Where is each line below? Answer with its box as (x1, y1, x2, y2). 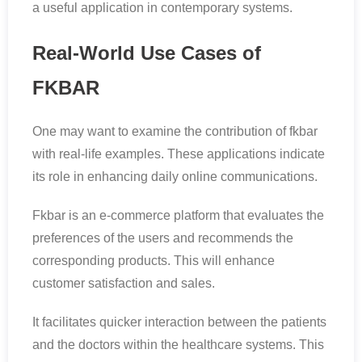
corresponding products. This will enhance (32, 254, 275, 268)
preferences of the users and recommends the (32, 231, 293, 246)
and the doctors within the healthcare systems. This (32, 338, 324, 352)
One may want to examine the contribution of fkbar (32, 124, 318, 139)
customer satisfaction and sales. (32, 276, 215, 291)
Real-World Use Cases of (32, 41, 261, 64)
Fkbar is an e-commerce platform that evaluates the (32, 208, 324, 223)
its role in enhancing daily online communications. (32, 170, 318, 184)
